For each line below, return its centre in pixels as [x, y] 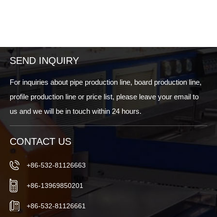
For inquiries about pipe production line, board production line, [106, 82]
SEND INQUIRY [44, 61]
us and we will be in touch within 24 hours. [76, 111]
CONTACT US [40, 141]
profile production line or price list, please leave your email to [104, 97]
